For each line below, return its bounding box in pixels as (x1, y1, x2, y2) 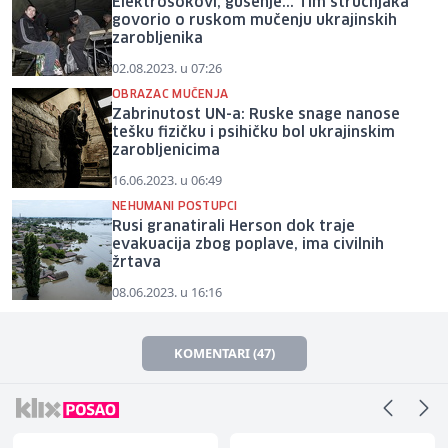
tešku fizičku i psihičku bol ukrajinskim (112, 125, 395, 140)
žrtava (112, 255, 161, 270)
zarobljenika (112, 31, 203, 46)
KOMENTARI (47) (173, 343, 275, 362)
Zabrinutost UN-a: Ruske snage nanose (112, 107, 400, 122)
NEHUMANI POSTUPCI (112, 200, 238, 212)
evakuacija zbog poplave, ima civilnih (112, 237, 384, 252)
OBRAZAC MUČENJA (112, 88, 229, 100)
